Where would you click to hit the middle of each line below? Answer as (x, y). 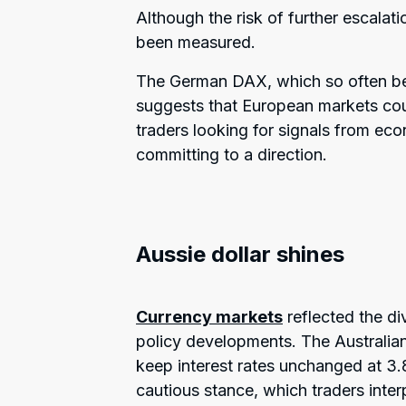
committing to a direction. (232, 154)
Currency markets (209, 316)
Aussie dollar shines (240, 254)
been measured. (196, 42)
